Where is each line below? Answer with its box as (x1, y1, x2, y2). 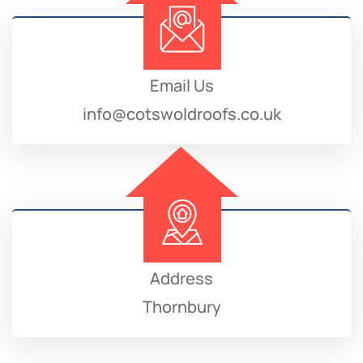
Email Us (149, 74, 214, 96)
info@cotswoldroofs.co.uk (82, 102, 281, 125)
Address (150, 267, 213, 289)
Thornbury (142, 295, 221, 318)
